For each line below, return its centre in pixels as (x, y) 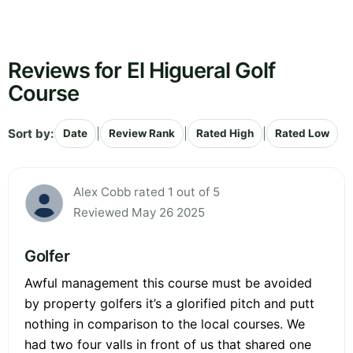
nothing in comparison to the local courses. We (165, 324)
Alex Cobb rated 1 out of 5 (147, 192)
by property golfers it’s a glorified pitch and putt (169, 304)
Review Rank (142, 134)
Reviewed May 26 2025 (139, 213)
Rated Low (302, 134)
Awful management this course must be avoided (168, 283)
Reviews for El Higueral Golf (142, 71)
